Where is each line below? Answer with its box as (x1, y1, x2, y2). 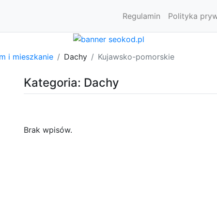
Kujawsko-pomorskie (98, 51, 174, 62)
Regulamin (123, 11, 160, 21)
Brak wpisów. (24, 124, 72, 135)
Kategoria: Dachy (24, 75, 119, 90)
